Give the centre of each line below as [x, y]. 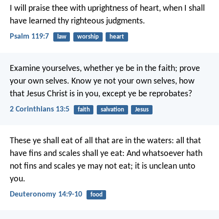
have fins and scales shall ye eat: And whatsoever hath [106, 153]
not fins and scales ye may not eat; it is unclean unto [103, 166]
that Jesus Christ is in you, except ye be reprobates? [101, 94]
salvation [112, 109]
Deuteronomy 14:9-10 [46, 195]
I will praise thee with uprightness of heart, [85, 9]
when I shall [183, 9]
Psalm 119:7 [29, 37]
